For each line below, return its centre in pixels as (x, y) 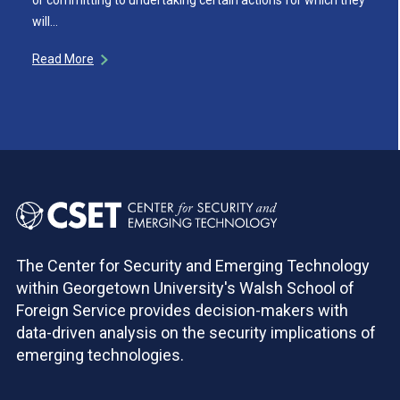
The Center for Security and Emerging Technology (193, 266)
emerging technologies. (100, 355)
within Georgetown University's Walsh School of (185, 288)
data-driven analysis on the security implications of (196, 333)
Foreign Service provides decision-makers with (182, 310)
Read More (63, 58)
